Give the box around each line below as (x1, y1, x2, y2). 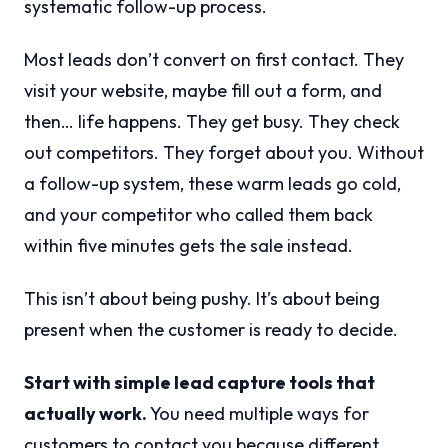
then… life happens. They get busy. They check (24, 110, 400, 134)
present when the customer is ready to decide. (24, 318, 398, 342)
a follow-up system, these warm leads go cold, (24, 172, 401, 196)
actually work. (24, 402, 147, 426)
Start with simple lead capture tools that (24, 371, 375, 395)
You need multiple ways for (147, 402, 369, 426)
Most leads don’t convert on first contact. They (24, 48, 404, 72)
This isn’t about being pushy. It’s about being (24, 287, 380, 311)
